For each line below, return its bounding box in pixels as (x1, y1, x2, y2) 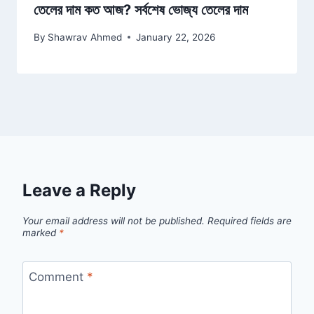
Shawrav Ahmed (48, 31, 123, 43)
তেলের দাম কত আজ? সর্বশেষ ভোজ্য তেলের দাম (34, 1, 248, 19)
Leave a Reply (22, 179, 136, 200)
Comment (28, 270, 87, 285)
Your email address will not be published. (22, 214, 205, 226)
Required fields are (207, 214, 292, 226)
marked (22, 226, 59, 238)
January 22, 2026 (136, 31, 216, 43)
